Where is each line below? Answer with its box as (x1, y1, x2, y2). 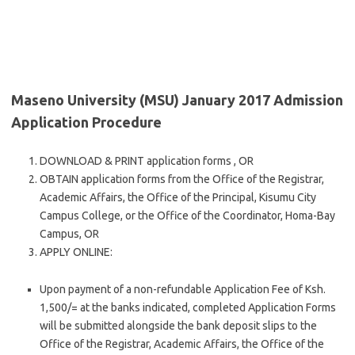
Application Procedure (11, 114, 162, 130)
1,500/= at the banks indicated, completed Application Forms (40, 301, 336, 314)
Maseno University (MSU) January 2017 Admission (11, 92, 343, 108)
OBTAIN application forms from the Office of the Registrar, (40, 173, 324, 185)
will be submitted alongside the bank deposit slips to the (40, 319, 317, 332)
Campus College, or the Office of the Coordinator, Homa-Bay (40, 209, 335, 222)
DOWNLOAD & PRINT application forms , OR (40, 155, 254, 167)
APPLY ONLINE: (40, 246, 113, 258)
